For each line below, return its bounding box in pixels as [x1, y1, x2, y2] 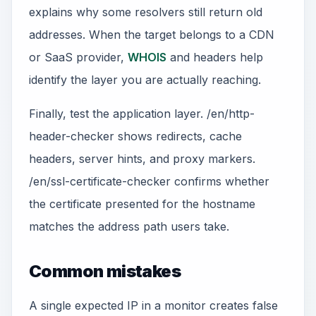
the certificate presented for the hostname [29, 197, 255, 211]
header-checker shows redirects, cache [29, 129, 242, 143]
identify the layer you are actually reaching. [29, 73, 261, 87]
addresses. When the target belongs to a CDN [29, 28, 274, 42]
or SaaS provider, [29, 50, 128, 64]
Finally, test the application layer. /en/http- [29, 107, 255, 121]
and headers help [166, 50, 263, 64]
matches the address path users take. [29, 219, 229, 233]
